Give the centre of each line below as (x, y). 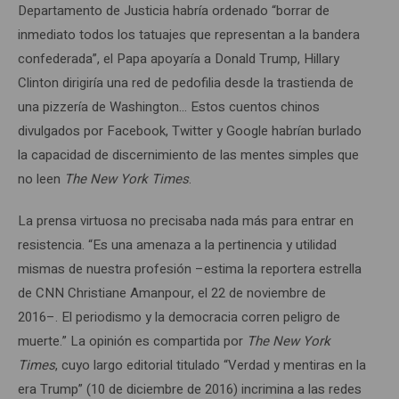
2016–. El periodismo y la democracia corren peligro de (179, 317)
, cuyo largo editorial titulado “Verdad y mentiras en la (211, 365)
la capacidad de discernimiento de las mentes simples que (188, 155)
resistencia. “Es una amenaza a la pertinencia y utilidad (177, 244)
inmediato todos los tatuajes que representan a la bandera (189, 34)
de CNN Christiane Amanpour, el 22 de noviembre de (172, 293)
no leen (41, 179)
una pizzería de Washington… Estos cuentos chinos (169, 106)
